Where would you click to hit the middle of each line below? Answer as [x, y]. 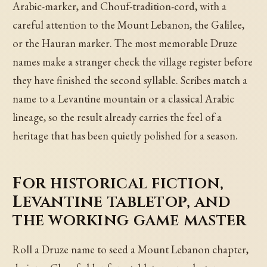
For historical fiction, [118, 184]
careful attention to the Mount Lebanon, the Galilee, [129, 25]
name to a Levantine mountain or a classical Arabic [124, 99]
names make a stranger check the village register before [133, 62]
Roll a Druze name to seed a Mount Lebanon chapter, [131, 249]
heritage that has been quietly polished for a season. [125, 136]
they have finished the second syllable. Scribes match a [130, 80]
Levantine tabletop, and [122, 202]
